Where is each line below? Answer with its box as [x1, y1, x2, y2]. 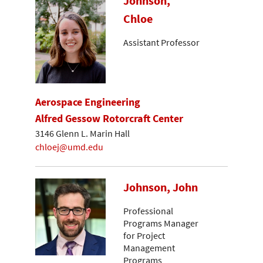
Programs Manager [123, 217, 198, 230]
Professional [123, 205, 173, 217]
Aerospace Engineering [35, 95, 140, 109]
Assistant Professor [123, 36, 200, 48]
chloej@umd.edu [35, 141, 103, 153]
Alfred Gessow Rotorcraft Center [35, 111, 183, 125]
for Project [123, 230, 165, 242]
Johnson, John [123, 179, 198, 195]
